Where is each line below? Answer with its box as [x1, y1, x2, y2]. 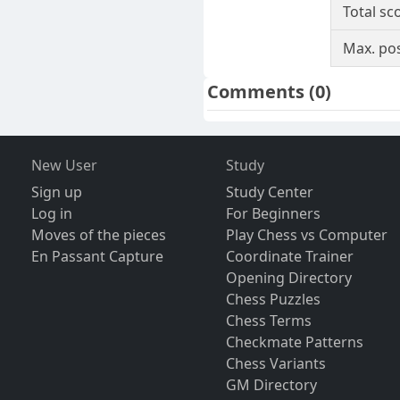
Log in [30, 204, 72, 224]
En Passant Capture [30, 246, 163, 267]
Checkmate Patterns [226, 332, 364, 353]
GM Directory [226, 375, 318, 396]
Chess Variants [226, 354, 327, 374]
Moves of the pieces [30, 225, 166, 246]
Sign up [30, 182, 82, 203]
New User [30, 155, 97, 176]
